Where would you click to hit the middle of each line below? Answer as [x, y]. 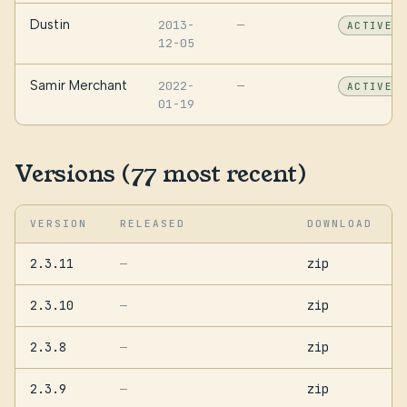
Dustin [50, 25]
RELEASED [153, 223]
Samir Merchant [79, 86]
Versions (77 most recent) [161, 174]
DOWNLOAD [340, 223]
